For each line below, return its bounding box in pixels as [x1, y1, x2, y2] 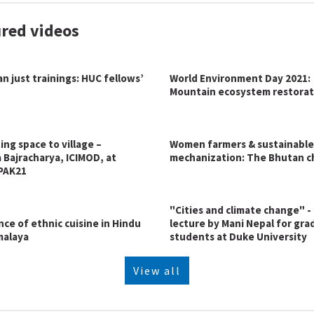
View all [133, 264, 181, 278]
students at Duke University [170, 230, 307, 243]
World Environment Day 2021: [170, 71, 310, 85]
